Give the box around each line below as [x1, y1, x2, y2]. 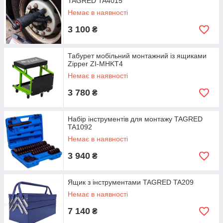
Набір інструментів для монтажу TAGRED [68, 115, 203, 123]
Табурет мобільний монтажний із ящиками [68, 52, 207, 60]
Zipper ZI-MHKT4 [68, 60, 123, 68]
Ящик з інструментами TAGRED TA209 [68, 178, 194, 186]
